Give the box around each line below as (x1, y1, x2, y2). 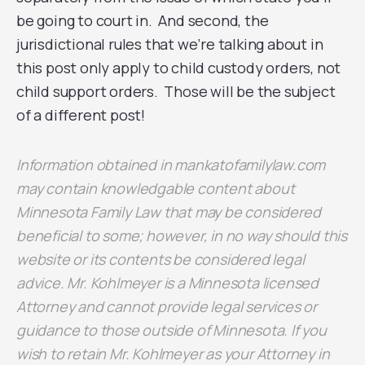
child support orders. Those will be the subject (16, 81, 336, 101)
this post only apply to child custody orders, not (16, 58, 341, 77)
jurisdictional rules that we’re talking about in (16, 34, 323, 54)
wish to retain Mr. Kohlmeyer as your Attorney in (16, 344, 330, 363)
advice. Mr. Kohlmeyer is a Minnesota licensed (16, 273, 319, 292)
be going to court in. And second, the (16, 11, 269, 30)
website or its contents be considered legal (16, 249, 305, 269)
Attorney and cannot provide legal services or (16, 297, 317, 316)
